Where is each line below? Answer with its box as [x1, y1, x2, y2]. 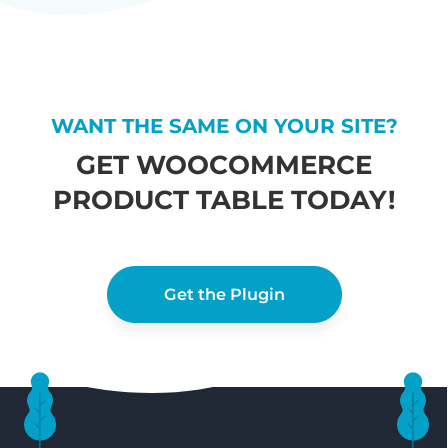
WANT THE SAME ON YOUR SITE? [50, 114, 398, 139]
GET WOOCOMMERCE [76, 149, 372, 182]
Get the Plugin [163, 284, 285, 305]
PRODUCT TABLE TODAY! [52, 184, 396, 217]
